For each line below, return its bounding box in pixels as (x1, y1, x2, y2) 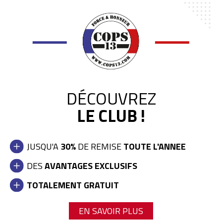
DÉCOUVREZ (66, 85, 156, 111)
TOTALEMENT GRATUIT (25, 178, 119, 192)
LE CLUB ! (77, 102, 145, 128)
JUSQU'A (25, 139, 60, 153)
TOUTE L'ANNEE (123, 139, 186, 153)
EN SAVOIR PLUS (79, 204, 143, 218)
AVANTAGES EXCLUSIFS (45, 159, 137, 172)
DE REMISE (76, 139, 123, 153)
